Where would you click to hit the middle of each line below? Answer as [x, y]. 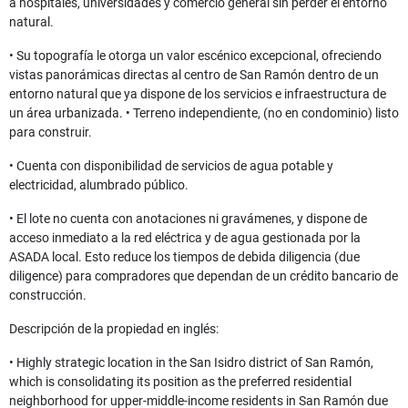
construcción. [48, 296]
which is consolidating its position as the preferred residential [180, 382]
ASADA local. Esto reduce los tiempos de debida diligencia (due [184, 257]
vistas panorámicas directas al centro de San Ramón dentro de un [194, 75]
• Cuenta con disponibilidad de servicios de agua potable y [171, 166]
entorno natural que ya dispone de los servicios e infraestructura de [198, 94]
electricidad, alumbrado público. [99, 185]
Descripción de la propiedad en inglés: [114, 329]
